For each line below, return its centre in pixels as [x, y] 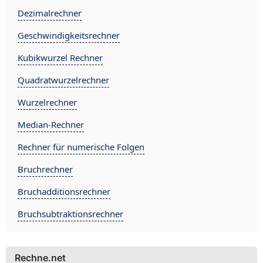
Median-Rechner [51, 124]
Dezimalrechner [50, 13]
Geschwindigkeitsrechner [69, 35]
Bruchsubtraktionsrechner [70, 214]
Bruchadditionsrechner [64, 191]
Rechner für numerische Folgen [81, 147]
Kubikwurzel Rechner [60, 58]
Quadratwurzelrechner [63, 80]
